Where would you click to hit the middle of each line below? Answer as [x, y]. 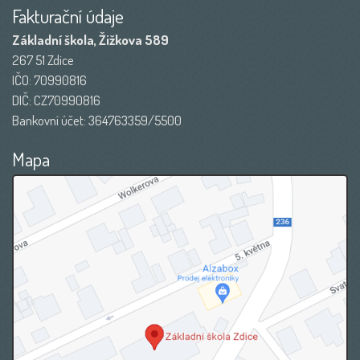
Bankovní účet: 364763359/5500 [97, 120]
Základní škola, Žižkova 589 [90, 39]
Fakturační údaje [68, 16]
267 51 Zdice [43, 59]
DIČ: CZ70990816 [56, 100]
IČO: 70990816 [49, 80]
